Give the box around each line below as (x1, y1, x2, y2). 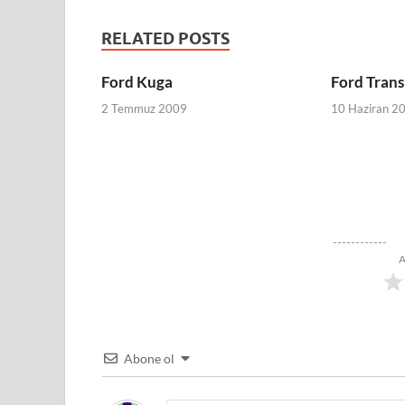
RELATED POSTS (101, 29, 230, 49)
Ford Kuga (101, 72, 173, 92)
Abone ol (124, 350, 174, 366)
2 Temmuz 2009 (101, 100, 187, 116)
